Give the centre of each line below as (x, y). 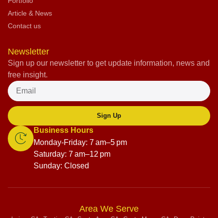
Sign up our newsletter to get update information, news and (109, 63)
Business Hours (64, 130)
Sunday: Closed (61, 165)
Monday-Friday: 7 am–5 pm (80, 142)
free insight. (28, 74)
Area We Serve (109, 209)
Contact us (24, 26)
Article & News (30, 13)
